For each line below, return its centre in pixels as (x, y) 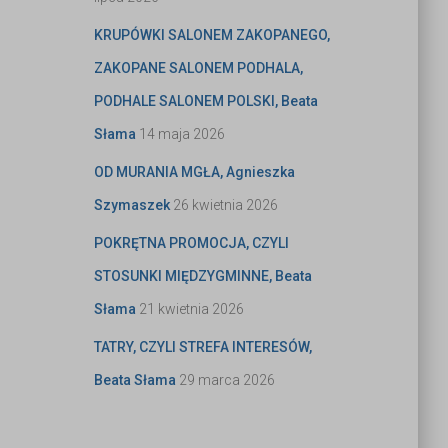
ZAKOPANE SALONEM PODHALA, (198, 68)
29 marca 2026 (226, 380)
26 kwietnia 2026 (225, 205)
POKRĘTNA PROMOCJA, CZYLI (191, 243)
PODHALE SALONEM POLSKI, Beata (205, 101)
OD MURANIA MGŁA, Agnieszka (194, 172)
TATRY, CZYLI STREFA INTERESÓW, (202, 347)
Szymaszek (131, 205)
